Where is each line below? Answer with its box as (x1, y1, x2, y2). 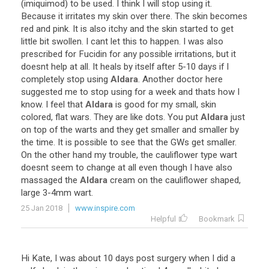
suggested (21, 86, 62, 97)
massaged (21, 175, 62, 186)
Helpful (151, 214, 176, 223)
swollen (52, 36, 82, 47)
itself (135, 61, 154, 72)
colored (21, 112, 51, 122)
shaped (210, 175, 239, 186)
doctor (177, 74, 203, 85)
